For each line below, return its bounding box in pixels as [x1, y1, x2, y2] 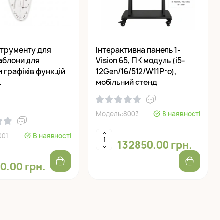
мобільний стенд [96, 77, 158, 88]
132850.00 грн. [117, 138, 192, 152]
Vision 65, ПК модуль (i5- [96, 55, 186, 66]
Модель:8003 [96, 110, 139, 119]
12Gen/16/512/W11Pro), [96, 66, 177, 77]
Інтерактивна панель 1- [96, 45, 181, 55]
